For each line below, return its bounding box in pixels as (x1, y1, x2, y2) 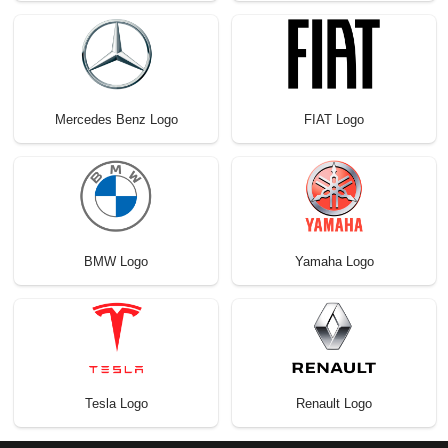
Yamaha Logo (294, 253, 374, 269)
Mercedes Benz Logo (54, 111, 178, 127)
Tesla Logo (84, 395, 148, 411)
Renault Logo (296, 395, 372, 411)
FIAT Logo (304, 111, 364, 127)
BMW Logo (84, 253, 148, 269)
